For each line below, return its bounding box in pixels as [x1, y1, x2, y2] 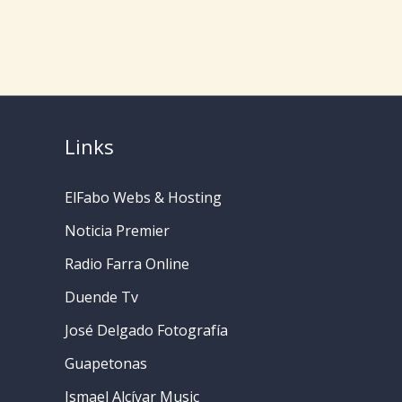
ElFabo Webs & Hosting [65, 187, 222, 207]
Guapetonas [65, 353, 147, 373]
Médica [85, 26, 133, 47]
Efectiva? [85, 48, 144, 69]
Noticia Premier [65, 220, 170, 240]
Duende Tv [65, 286, 138, 307]
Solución [85, 4, 143, 24]
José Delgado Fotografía [65, 319, 228, 340]
